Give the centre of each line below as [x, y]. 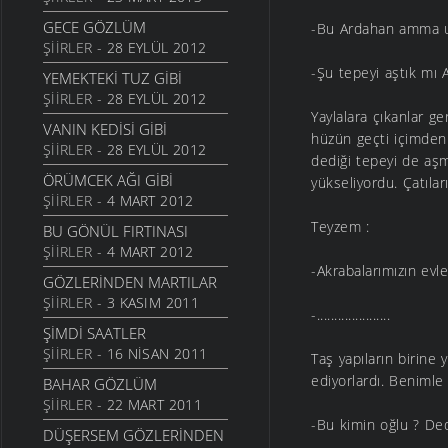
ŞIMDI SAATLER [94, 333]
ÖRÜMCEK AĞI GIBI [108, 180]
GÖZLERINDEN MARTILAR [130, 282]
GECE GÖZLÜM [94, 27]
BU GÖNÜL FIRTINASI [115, 231]
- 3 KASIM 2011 [145, 303]
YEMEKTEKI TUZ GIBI [112, 78]
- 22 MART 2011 [147, 405]
